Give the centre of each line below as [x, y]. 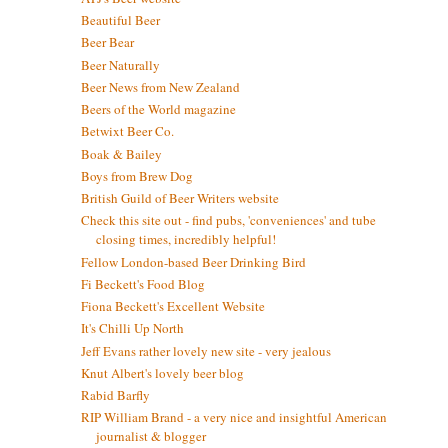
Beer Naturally [120, 64]
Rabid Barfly [115, 395]
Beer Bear [107, 42]
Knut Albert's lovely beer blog [162, 372]
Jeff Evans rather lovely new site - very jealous [205, 350]
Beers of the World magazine [158, 109]
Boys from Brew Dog [136, 175]
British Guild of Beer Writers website [179, 198]
